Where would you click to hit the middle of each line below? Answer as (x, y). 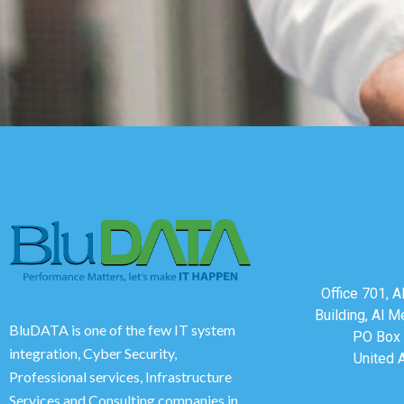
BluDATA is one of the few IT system (122, 329)
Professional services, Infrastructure (120, 376)
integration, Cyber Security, (93, 353)
